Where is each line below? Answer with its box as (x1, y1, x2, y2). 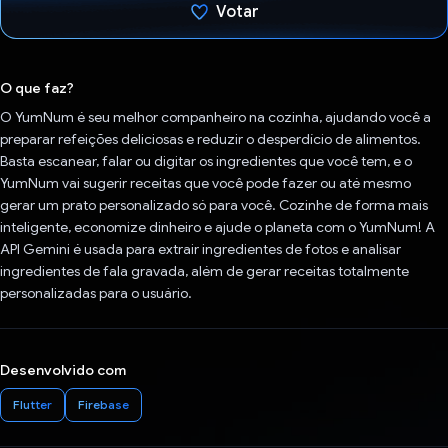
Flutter (13, 397, 52, 413)
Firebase (78, 397, 129, 413)
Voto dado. (195, 56, 280, 77)
